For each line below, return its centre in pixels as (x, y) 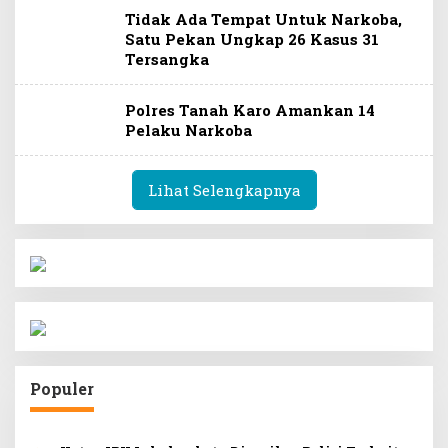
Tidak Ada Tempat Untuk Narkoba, (263, 19)
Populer (62, 388)
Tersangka (167, 59)
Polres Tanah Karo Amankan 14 (250, 110)
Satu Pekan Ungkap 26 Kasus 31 (252, 39)
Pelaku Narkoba (190, 130)
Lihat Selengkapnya (224, 190)
